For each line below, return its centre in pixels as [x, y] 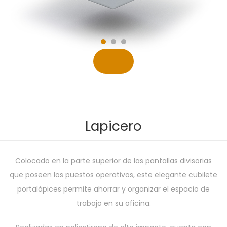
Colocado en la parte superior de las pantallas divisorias [113, 161]
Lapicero [113, 126]
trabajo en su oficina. [113, 203]
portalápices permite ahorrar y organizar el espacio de [113, 189]
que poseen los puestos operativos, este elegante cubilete [113, 175]
